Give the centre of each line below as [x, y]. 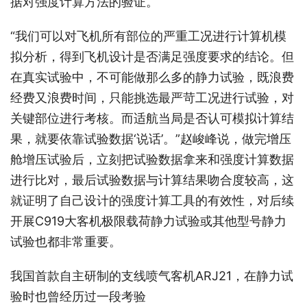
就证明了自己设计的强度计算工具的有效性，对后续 [152, 201]
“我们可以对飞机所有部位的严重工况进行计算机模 [148, 36]
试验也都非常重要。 [66, 242]
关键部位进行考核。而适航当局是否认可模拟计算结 [152, 119]
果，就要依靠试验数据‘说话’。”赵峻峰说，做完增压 [151, 139]
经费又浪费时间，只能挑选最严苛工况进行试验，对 [152, 98]
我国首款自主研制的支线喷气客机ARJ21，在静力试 [152, 276]
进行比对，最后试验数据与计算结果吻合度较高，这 [152, 180]
